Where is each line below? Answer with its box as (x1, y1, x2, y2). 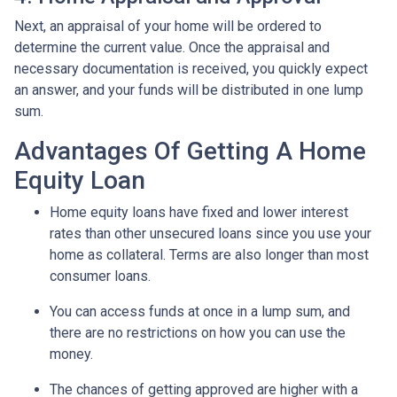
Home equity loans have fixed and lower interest (50, 203, 348, 221)
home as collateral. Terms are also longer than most (50, 245, 369, 263)
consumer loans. (50, 267, 151, 284)
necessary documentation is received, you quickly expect (14, 59, 368, 77)
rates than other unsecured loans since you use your (50, 224, 371, 242)
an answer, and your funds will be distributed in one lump (14, 81, 363, 98)
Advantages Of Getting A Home (14, 136, 366, 166)
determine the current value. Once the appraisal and (14, 38, 330, 56)
